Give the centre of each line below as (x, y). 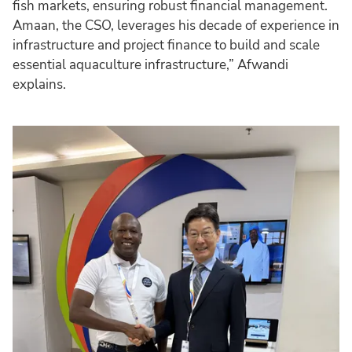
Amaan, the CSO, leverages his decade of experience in (176, 26)
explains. (39, 85)
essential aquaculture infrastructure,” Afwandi (150, 65)
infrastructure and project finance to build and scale (166, 46)
